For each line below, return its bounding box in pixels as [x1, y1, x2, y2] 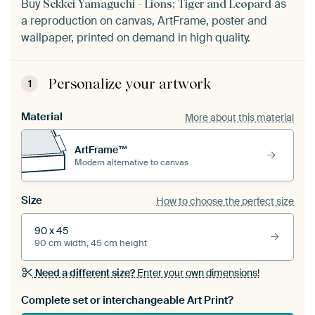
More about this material [185, 110, 294, 124]
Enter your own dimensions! [134, 266, 259, 280]
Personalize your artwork [49, 75, 211, 93]
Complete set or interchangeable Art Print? [21, 293, 233, 308]
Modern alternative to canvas [75, 156, 188, 168]
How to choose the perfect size [156, 194, 294, 207]
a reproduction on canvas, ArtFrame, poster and [21, 13, 267, 29]
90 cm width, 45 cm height [34, 238, 147, 250]
